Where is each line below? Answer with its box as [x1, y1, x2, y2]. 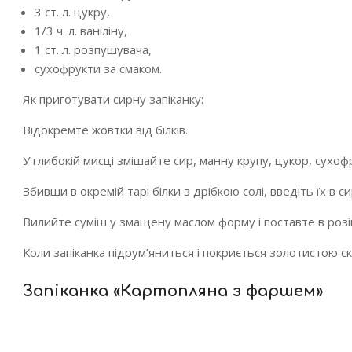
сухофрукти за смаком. [35, 60, 162, 76]
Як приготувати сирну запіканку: [23, 91, 203, 107]
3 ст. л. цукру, [35, 4, 110, 20]
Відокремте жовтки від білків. [23, 122, 188, 137]
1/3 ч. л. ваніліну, [35, 23, 127, 38]
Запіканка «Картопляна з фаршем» [23, 282, 323, 300]
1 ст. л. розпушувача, [35, 42, 152, 57]
